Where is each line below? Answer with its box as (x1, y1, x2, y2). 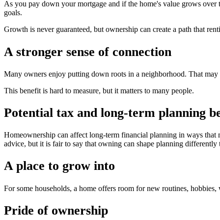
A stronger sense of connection (4, 44, 171, 59)
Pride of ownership (4, 203, 108, 218)
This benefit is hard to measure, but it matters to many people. (4, 86, 194, 95)
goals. (4, 8, 22, 17)
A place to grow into (4, 159, 115, 173)
